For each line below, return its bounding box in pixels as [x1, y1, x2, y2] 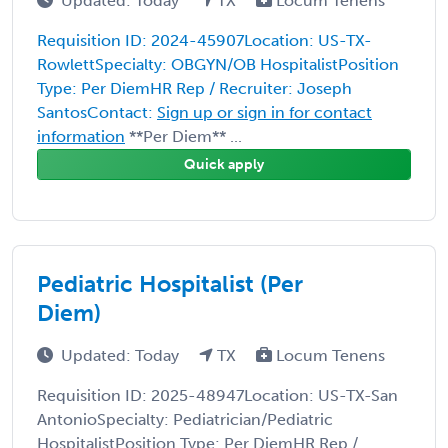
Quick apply [184, 155, 264, 173]
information [37, 126, 125, 146]
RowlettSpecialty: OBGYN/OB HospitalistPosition [37, 54, 399, 74]
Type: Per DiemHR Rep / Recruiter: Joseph [37, 78, 352, 98]
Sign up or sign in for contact [157, 102, 372, 122]
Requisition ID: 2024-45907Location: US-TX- [37, 30, 372, 50]
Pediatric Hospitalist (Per [37, 269, 303, 298]
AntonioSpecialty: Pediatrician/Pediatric [37, 409, 333, 429]
